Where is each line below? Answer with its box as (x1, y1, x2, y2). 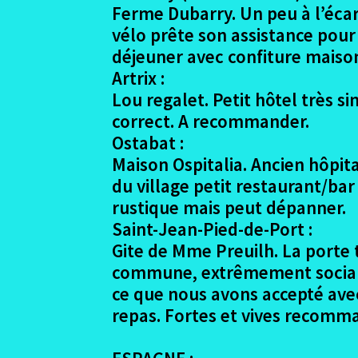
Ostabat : (112, 130, 185, 154)
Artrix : (112, 66, 165, 89)
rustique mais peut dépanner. (112, 195, 347, 219)
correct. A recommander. (112, 109, 310, 133)
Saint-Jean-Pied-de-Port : (112, 217, 313, 241)
